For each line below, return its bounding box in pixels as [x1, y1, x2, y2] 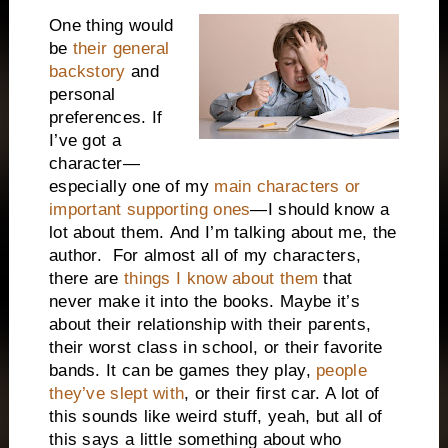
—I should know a [250, 200, 390, 220]
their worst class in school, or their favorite [48, 338, 383, 358]
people [316, 361, 367, 381]
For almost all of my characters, [112, 246, 362, 266]
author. [48, 246, 103, 266]
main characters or [214, 177, 361, 197]
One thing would [48, 16, 174, 36]
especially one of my [48, 177, 215, 197]
